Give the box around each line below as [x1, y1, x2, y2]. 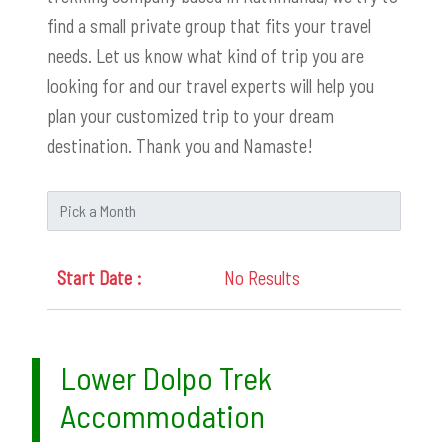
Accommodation [60, 395, 265, 434]
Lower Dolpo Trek [60, 357, 272, 396]
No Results [224, 265, 300, 289]
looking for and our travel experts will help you [47, 73, 374, 97]
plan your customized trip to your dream [47, 103, 334, 127]
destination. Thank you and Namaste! [47, 133, 313, 157]
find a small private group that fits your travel [47, 13, 371, 37]
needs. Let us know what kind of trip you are [47, 43, 364, 67]
